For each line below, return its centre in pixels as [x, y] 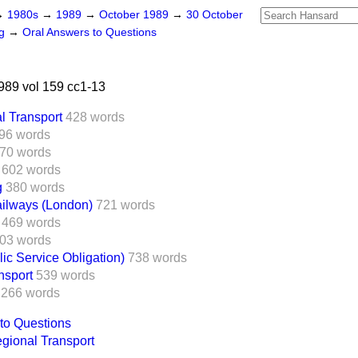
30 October [215, 15]
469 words [31, 223]
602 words [31, 170]
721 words [125, 205]
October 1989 [135, 15]
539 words [66, 275]
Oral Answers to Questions [89, 32]
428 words [95, 117]
